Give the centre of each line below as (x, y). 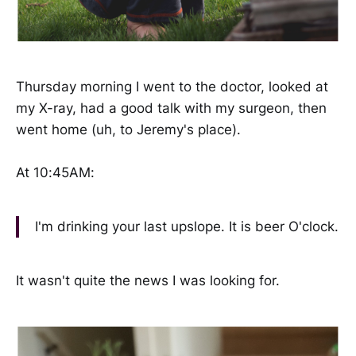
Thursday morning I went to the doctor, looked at (172, 87)
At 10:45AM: (55, 173)
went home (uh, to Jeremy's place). (128, 130)
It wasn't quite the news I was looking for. (148, 280)
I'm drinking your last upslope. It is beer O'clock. (187, 227)
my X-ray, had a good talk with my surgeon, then (171, 108)
